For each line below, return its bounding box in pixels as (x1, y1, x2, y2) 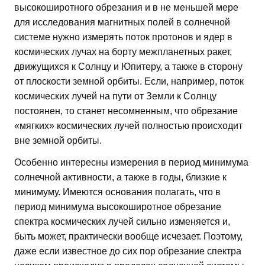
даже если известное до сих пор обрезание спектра (14, 245, 241, 256)
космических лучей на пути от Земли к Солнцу (14, 91, 216, 101)
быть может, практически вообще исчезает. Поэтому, (14, 231, 243, 241)
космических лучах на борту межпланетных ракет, (14, 46, 232, 57)
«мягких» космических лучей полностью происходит (14, 120, 243, 131)
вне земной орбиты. (14, 135, 102, 146)
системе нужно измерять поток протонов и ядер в (14, 31, 232, 42)
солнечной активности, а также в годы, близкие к (14, 172, 227, 182)
